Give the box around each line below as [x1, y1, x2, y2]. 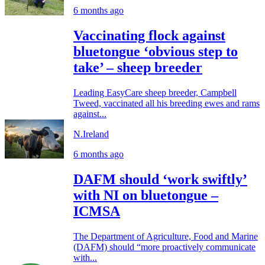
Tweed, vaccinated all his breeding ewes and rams [73, 98, 260, 108]
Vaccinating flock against [73, 27, 225, 43]
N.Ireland [73, 128, 109, 139]
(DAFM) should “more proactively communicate [73, 241, 256, 252]
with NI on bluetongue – [73, 187, 218, 203]
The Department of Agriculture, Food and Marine [73, 231, 258, 241]
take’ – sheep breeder [73, 59, 202, 75]
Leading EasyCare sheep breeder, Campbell [73, 87, 237, 98]
